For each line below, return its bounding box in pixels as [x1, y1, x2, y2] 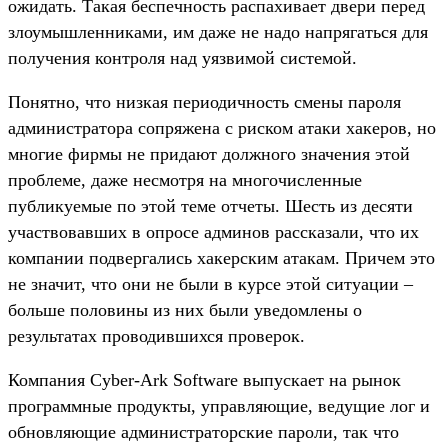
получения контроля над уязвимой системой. [8, 47, 357, 68]
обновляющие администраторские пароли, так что [8, 421, 399, 442]
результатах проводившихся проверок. [8, 325, 305, 346]
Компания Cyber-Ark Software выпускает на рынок [8, 369, 401, 390]
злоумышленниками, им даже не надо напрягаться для [8, 21, 428, 42]
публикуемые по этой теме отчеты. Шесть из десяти [8, 195, 413, 216]
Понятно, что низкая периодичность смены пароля [8, 91, 401, 112]
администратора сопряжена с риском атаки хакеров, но [8, 117, 436, 138]
